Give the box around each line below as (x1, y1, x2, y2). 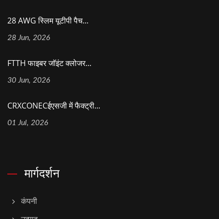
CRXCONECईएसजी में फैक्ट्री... (7, 100, 100, 111)
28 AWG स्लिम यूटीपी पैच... (7, 15, 88, 26)
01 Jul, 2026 (7, 118, 48, 127)
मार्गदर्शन (24, 164, 60, 181)
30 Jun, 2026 (7, 76, 50, 84)
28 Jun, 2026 (7, 33, 50, 42)
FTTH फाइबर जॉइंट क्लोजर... (7, 57, 91, 68)
